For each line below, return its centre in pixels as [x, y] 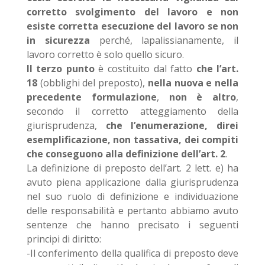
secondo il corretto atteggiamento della [132, 111]
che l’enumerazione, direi [172, 125]
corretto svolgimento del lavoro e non [132, 12]
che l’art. [217, 69]
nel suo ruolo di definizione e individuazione [132, 196]
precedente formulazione [91, 97]
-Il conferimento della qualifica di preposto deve [132, 253]
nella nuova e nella [193, 83]
